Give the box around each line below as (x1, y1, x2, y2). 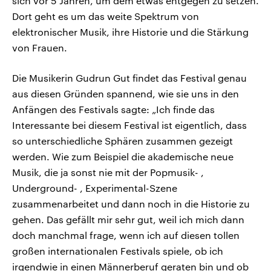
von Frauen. (12, 42, 67, 54)
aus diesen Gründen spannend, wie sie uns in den (12, 88, 239, 100)
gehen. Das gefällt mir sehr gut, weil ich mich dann (12, 214, 244, 226)
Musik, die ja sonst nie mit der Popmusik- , (12, 166, 204, 178)
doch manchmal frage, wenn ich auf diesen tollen (12, 229, 240, 241)
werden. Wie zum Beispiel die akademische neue (12, 151, 233, 163)
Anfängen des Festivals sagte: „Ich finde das (12, 103, 215, 116)
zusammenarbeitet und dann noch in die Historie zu (12, 198, 250, 210)
